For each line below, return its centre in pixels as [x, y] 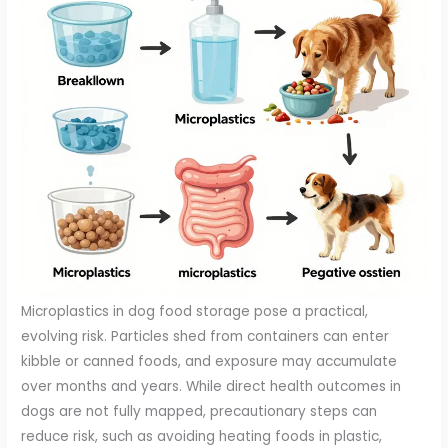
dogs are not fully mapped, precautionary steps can [199, 411]
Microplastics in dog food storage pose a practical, [195, 311]
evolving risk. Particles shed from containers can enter [205, 336]
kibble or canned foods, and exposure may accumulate [209, 361]
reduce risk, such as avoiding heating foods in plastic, [202, 436]
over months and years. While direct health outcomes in [211, 386]
